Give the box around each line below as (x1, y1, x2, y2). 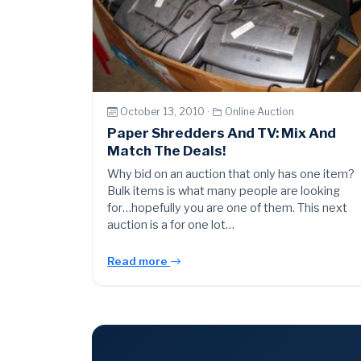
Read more (107, 254, 171, 268)
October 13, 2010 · (120, 106, 213, 118)
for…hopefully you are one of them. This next (107, 200, 348, 215)
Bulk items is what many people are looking (107, 183, 341, 198)
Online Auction (225, 106, 295, 118)
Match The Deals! (107, 142, 226, 159)
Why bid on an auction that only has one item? (107, 166, 355, 181)
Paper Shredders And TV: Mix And (107, 124, 337, 141)
